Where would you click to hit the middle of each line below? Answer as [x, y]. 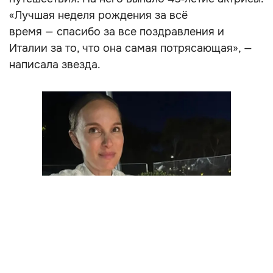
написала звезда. [55, 65]
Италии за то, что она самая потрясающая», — [131, 48]
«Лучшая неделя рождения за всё [98, 15]
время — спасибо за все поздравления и [117, 32]
